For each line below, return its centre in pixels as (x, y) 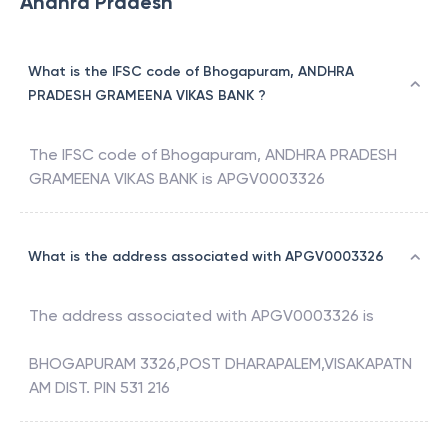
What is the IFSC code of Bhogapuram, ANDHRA (191, 72)
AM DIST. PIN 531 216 (99, 388)
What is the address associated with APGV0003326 (206, 257)
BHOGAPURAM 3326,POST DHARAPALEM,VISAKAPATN (220, 364)
